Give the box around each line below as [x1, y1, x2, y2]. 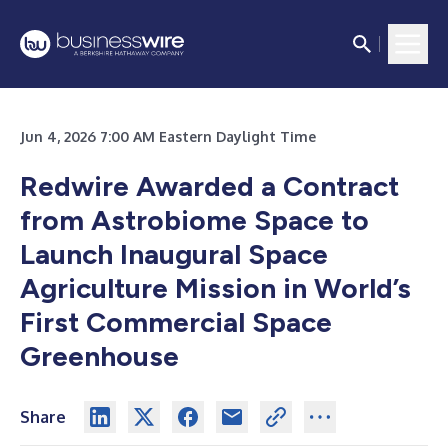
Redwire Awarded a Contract [20, 169, 399, 203]
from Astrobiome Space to [20, 203, 369, 237]
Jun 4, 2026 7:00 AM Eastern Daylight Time [20, 128, 316, 145]
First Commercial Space [20, 305, 332, 339]
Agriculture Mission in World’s [20, 271, 411, 305]
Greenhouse [20, 339, 179, 373]
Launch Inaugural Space [20, 237, 328, 271]
